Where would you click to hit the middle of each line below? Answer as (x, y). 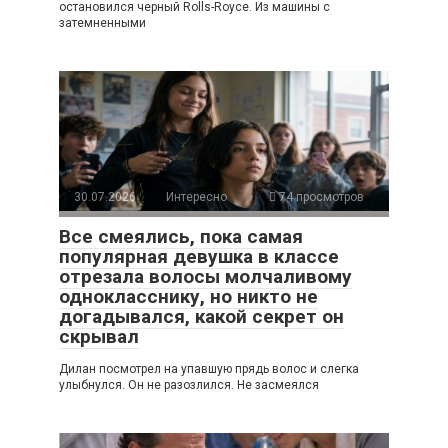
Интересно (196, 197)
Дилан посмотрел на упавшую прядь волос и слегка (209, 369)
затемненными (102, 23)
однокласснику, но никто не (188, 297)
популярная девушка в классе (199, 257)
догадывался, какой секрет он (201, 317)
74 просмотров (320, 197)
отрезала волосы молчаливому (205, 277)
